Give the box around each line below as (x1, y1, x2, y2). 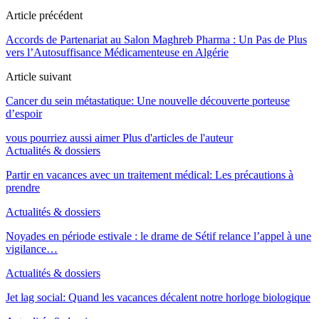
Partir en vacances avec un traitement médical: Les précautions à (6, 168, 293, 181)
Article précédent (6, 9, 83, 21)
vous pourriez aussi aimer (6, 131, 120, 144)
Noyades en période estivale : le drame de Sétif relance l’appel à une (6, 229, 311, 242)
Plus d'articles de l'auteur (122, 131, 233, 144)
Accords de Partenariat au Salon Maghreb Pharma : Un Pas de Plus (6, 33, 307, 46)
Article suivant (6, 70, 71, 83)
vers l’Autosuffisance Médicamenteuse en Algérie (6, 46, 229, 58)
